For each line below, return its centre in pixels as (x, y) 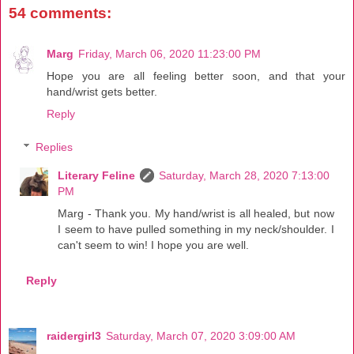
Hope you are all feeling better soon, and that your (196, 76)
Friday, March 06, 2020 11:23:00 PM (169, 54)
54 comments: (60, 13)
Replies (55, 147)
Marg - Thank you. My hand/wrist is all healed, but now (196, 213)
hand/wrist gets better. (102, 92)
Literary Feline (97, 175)
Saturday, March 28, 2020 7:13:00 (245, 175)
